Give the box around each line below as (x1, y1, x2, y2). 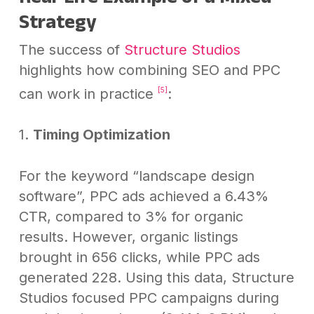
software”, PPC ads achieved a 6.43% (18, 188, 268, 205)
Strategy (18, 10, 97, 32)
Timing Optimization (32, 126, 170, 144)
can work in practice (18, 85, 158, 102)
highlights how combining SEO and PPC (18, 61, 280, 78)
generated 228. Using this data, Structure (18, 269, 294, 287)
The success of (18, 41, 124, 58)
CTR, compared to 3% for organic (18, 208, 243, 226)
